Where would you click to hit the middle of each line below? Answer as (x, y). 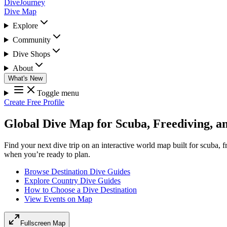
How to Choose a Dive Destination (81, 190)
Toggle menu (58, 93)
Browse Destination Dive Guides (77, 171)
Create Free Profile (34, 102)
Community (31, 40)
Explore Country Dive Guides (72, 180)
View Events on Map (58, 199)
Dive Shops (31, 54)
